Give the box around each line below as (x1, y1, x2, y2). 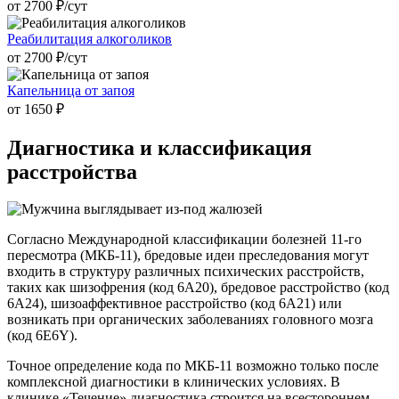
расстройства (7, 159, 137, 183)
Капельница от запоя (7, 82, 134, 98)
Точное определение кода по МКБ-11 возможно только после (7, 358, 379, 374)
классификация (152, 135, 312, 159)
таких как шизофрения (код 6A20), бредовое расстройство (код (7, 280, 389, 296)
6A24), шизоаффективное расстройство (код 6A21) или (7, 296, 342, 312)
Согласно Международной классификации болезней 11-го (7, 232, 362, 248)
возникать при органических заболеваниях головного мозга (7, 312, 373, 328)
